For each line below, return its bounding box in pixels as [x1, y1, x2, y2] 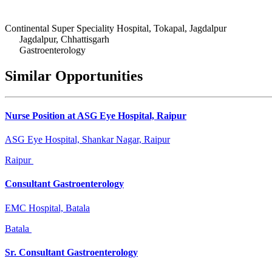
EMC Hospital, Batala [5, 202, 90, 213]
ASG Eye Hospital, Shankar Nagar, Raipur [5, 134, 170, 145]
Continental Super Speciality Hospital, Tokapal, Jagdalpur [5, 22, 226, 33]
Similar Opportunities [5, 67, 143, 84]
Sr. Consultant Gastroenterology [5, 246, 138, 257]
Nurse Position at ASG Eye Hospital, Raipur [5, 110, 186, 121]
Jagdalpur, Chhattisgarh [19, 33, 109, 44]
